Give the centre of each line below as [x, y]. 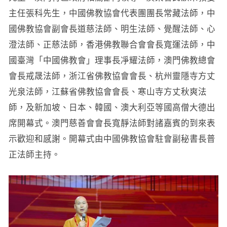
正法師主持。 [34, 154]
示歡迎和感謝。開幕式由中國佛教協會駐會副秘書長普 [112, 139]
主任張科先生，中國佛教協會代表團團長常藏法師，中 [112, 13]
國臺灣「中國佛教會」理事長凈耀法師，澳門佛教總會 [112, 60]
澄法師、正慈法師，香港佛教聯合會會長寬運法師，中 [112, 44]
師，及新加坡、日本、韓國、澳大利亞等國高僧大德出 [112, 107]
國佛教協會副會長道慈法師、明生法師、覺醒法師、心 [112, 29]
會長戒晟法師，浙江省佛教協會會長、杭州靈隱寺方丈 [112, 76]
